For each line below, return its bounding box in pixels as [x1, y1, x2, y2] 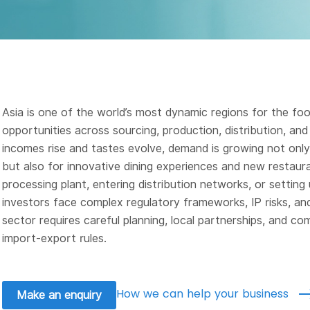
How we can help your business [116, 285, 292, 302]
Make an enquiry [16, 289, 102, 302]
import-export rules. [1, 232, 107, 245]
